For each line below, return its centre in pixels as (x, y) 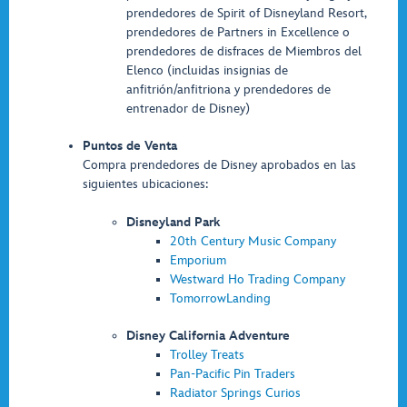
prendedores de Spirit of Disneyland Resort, (246, 13)
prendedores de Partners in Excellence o (238, 32)
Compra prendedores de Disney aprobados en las (219, 165)
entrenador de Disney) (188, 109)
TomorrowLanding (220, 298)
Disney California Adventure (208, 336)
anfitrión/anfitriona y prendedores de (228, 89)
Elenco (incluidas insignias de (207, 70)
